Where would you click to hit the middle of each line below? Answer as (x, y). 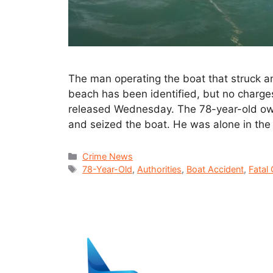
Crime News (108, 156)
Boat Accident (215, 169)
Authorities (160, 169)
